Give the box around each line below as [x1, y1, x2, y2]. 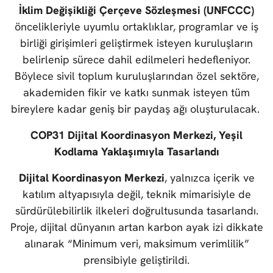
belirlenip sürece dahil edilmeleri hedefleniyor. [23, 52, 250, 67]
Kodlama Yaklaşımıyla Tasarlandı [54, 144, 219, 159]
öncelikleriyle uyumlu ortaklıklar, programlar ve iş [15, 19, 258, 34]
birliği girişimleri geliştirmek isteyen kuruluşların [20, 36, 253, 51]
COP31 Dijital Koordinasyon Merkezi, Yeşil [30, 128, 243, 143]
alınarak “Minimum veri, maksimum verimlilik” [24, 236, 249, 251]
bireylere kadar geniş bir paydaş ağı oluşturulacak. [10, 102, 263, 116]
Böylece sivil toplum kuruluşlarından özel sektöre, [14, 69, 259, 83]
